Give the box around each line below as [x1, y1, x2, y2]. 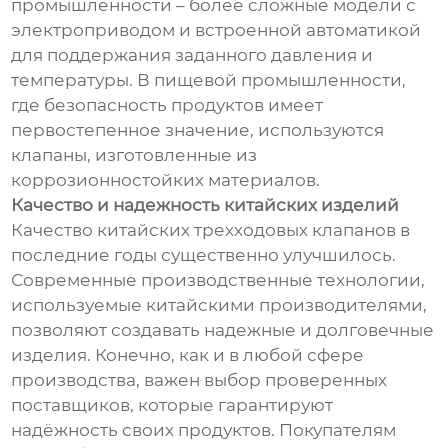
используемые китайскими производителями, [11, 295, 428, 316]
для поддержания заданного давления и [11, 45, 374, 66]
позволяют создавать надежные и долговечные [11, 320, 435, 341]
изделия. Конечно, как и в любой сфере [11, 345, 365, 366]
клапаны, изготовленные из [11, 145, 258, 166]
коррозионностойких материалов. [11, 170, 321, 191]
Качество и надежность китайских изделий [11, 195, 400, 216]
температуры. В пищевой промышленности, [11, 70, 407, 91]
